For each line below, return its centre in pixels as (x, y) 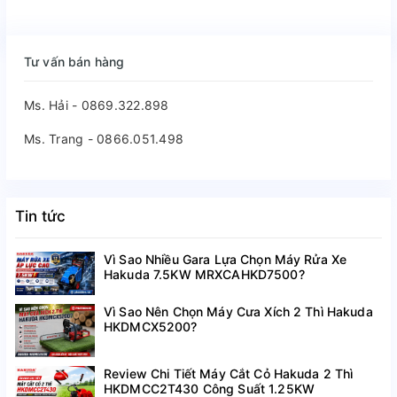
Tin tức (40, 216)
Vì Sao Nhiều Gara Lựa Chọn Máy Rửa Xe (226, 259)
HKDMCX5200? (151, 327)
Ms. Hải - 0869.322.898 (97, 105)
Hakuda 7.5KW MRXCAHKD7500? (204, 274)
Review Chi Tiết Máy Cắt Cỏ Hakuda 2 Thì (229, 374)
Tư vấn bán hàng (74, 61)
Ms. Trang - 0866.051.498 (104, 138)
